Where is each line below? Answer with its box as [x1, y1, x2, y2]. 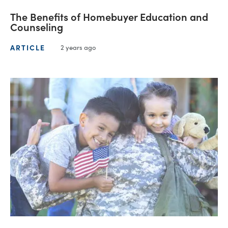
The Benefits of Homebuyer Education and [10, 9, 208, 24]
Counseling [10, 19, 63, 34]
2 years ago [61, 42, 96, 52]
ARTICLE [10, 42, 45, 52]
